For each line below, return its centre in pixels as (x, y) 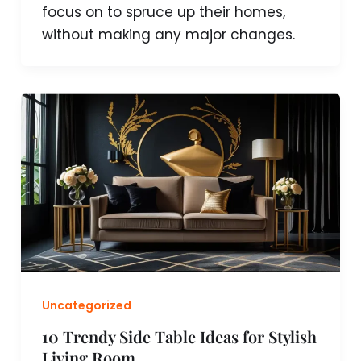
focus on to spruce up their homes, (163, 12)
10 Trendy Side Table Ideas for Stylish (179, 337)
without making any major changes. (168, 34)
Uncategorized (86, 305)
